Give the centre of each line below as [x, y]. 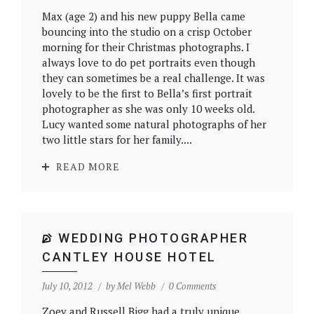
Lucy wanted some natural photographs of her [154, 124]
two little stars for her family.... [117, 139]
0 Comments [192, 286]
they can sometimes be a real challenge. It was [153, 78]
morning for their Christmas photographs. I [146, 47]
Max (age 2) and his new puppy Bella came [144, 16]
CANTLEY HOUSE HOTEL [129, 257]
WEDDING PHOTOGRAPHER [153, 238]
